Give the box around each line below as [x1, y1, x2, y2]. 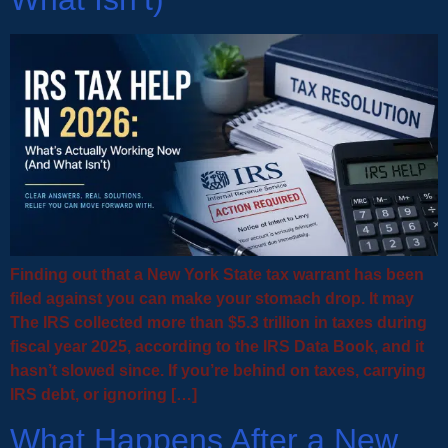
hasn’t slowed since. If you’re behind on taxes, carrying [10, 361, 426, 379]
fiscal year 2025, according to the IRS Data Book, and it [10, 337, 424, 355]
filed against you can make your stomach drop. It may [10, 289, 414, 307]
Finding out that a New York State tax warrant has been [10, 265, 424, 283]
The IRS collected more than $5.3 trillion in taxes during [10, 313, 427, 331]
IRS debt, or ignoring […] [10, 385, 197, 403]
